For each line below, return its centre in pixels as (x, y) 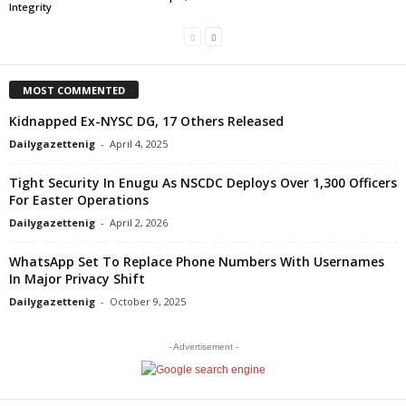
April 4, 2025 (139, 143)
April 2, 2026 (139, 222)
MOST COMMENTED (74, 90)
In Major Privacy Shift (77, 278)
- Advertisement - (203, 346)
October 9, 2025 (148, 301)
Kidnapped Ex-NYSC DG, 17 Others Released (146, 121)
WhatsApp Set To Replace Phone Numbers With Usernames (197, 261)
